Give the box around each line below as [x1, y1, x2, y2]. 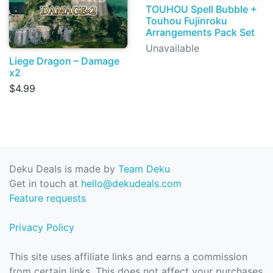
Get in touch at [9, 177, 81, 190]
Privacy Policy [9, 221, 74, 233]
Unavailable [146, 41, 199, 54]
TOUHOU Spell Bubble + [146, 2, 257, 15]
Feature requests [9, 192, 86, 204]
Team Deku [118, 163, 170, 175]
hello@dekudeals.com [81, 177, 182, 190]
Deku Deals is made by [9, 163, 118, 175]
